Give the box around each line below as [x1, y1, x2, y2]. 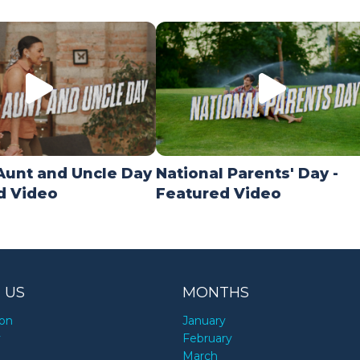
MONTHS [182, 284, 250, 302]
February [182, 331, 233, 346]
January [182, 313, 227, 329]
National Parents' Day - [156, 165, 338, 183]
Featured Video [156, 185, 281, 203]
